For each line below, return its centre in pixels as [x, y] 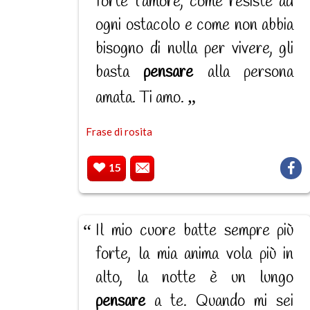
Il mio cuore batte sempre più [195, 231]
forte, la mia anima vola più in [195, 255]
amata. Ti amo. [142, 99]
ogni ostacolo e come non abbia [195, 26]
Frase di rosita [119, 132]
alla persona [244, 73]
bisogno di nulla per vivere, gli [195, 49]
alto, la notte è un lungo [195, 279]
